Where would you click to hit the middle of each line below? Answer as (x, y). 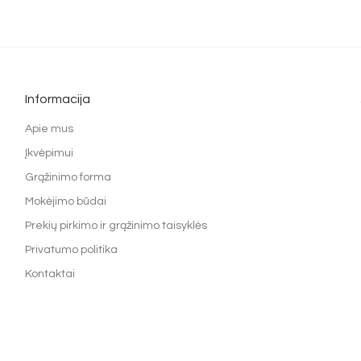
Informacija (57, 99)
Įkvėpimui (49, 153)
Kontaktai (50, 274)
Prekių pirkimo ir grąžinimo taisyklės (116, 226)
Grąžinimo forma (68, 177)
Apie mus (49, 129)
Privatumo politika (71, 250)
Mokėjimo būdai (65, 201)
